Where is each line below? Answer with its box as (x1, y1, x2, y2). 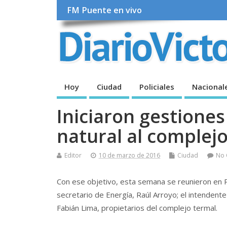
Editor (64, 150, 82, 160)
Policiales (139, 81, 174, 92)
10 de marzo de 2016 (99, 150, 160, 160)
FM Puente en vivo (67, 5, 142, 16)
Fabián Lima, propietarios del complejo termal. (57, 202, 219, 213)
